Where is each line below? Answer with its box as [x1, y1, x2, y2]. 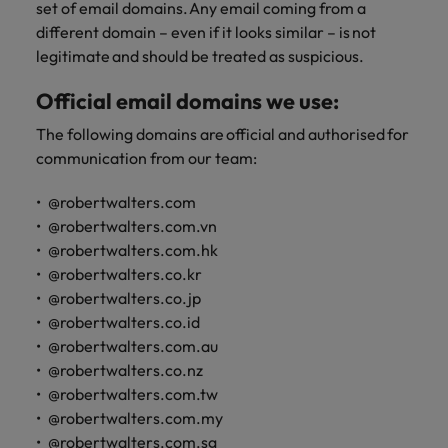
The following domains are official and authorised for [36, 123, 409, 144]
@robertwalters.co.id [48, 311, 200, 332]
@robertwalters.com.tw [48, 383, 221, 404]
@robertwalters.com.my [48, 407, 223, 428]
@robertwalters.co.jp [48, 287, 204, 308]
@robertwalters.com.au [48, 335, 218, 356]
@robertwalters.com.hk [48, 239, 218, 260]
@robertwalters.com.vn [48, 215, 217, 236]
